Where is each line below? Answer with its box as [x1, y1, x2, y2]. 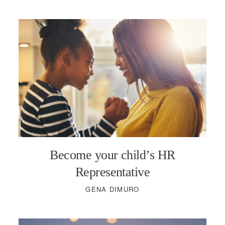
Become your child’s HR [50, 148, 175, 163]
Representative [75, 165, 150, 180]
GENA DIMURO [85, 184, 140, 194]
